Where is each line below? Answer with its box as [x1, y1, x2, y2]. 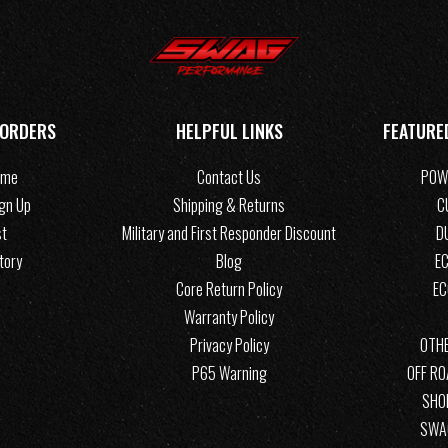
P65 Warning [191, 361, 267, 386]
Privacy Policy [189, 333, 269, 358]
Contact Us [197, 165, 261, 190]
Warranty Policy [184, 305, 274, 330]
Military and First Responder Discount [122, 221, 336, 246]
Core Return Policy [176, 277, 282, 302]
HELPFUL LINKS [175, 118, 283, 145]
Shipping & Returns [173, 193, 285, 218]
